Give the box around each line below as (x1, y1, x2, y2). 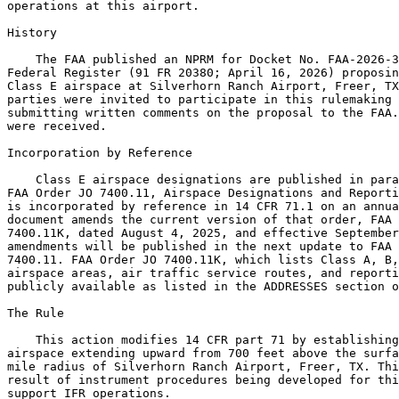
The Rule (7, 306, 64, 320)
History (7, 26, 57, 39)
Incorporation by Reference (7, 146, 192, 159)
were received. (7, 119, 107, 133)
